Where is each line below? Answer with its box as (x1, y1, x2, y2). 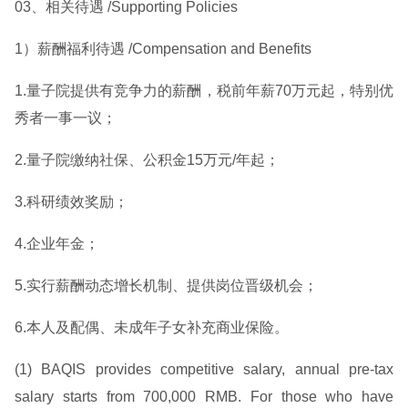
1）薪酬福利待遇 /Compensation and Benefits (15, 41, 311, 56)
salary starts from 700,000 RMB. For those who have (15, 389, 393, 404)
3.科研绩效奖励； (15, 194, 128, 209)
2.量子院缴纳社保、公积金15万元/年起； (15, 152, 280, 168)
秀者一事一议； (15, 110, 117, 126)
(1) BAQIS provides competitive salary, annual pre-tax (15, 362, 393, 377)
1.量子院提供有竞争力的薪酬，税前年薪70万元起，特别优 (15, 83, 393, 98)
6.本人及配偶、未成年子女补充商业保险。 (15, 320, 289, 335)
